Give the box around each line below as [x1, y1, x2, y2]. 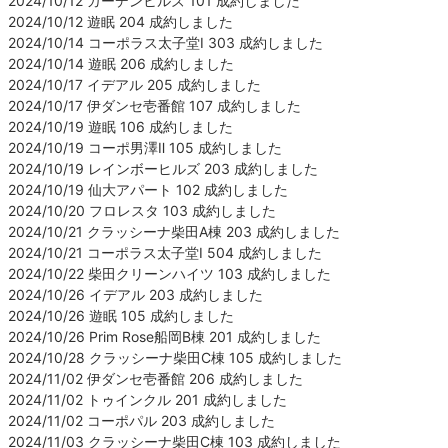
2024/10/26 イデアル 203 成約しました [8, 285, 263, 303]
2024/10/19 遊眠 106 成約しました [8, 117, 233, 135]
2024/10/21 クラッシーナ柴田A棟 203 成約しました [8, 222, 340, 240]
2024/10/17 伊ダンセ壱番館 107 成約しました [8, 96, 301, 114]
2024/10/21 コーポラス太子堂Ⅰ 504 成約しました [8, 243, 322, 261]
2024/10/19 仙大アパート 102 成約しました [8, 180, 288, 198]
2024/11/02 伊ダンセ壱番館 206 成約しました [8, 369, 303, 387]
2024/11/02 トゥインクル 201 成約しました [8, 390, 287, 408]
